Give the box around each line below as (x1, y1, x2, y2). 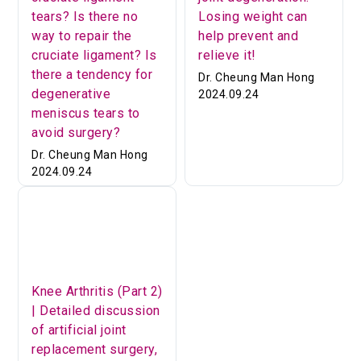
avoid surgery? (31, 124, 121, 140)
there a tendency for (31, 66, 153, 82)
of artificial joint (31, 322, 127, 338)
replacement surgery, (31, 341, 158, 357)
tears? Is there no (31, 8, 139, 24)
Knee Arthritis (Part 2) (31, 283, 163, 299)
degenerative (31, 85, 111, 102)
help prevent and (198, 27, 298, 44)
